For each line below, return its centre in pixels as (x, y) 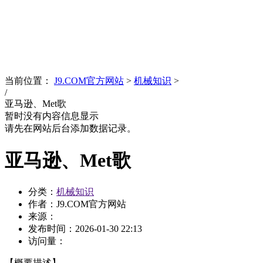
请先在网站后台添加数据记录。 (70, 129)
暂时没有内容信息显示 (52, 116)
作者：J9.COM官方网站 (77, 204)
